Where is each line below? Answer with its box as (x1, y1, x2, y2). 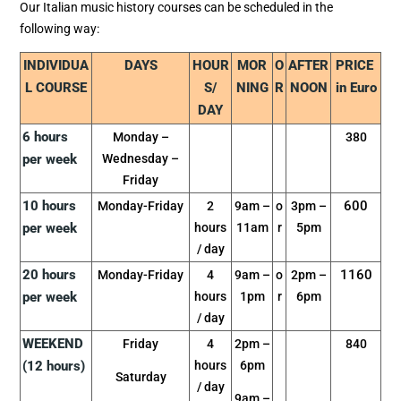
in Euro (335, 79, 377, 96)
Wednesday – (102, 150, 179, 166)
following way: (20, 21, 99, 37)
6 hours (22, 128, 68, 145)
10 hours (22, 197, 76, 214)
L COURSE (25, 79, 87, 96)
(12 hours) (22, 357, 85, 374)
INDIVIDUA (23, 56, 89, 73)
